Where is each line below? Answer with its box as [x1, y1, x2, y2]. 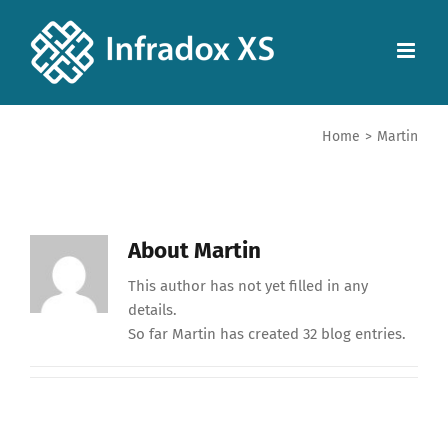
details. [127, 301, 177, 320]
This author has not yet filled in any [127, 277, 368, 296]
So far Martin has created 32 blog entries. [127, 325, 406, 344]
